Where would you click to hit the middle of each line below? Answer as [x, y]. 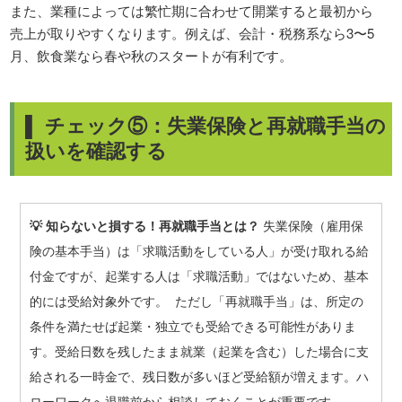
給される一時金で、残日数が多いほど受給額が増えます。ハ [199, 376]
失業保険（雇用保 [311, 226]
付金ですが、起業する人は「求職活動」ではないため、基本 [199, 276]
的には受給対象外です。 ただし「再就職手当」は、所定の [196, 301]
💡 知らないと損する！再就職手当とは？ [144, 226]
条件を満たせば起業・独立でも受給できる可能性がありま [192, 326]
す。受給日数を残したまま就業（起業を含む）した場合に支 [199, 351]
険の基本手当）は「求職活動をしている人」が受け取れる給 [199, 251]
